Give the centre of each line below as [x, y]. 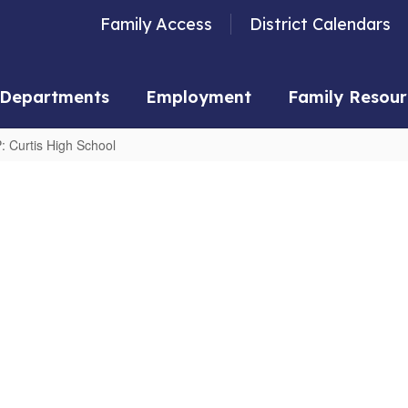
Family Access [156, 24]
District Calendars [320, 24]
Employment [199, 97]
